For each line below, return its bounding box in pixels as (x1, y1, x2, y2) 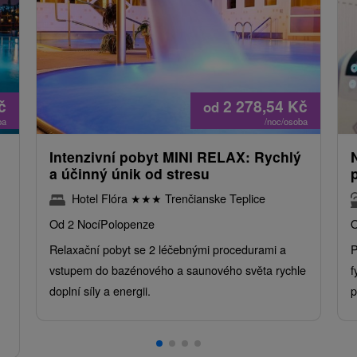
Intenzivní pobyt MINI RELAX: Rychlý (49, 146, 301, 167)
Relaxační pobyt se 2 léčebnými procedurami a (49, 240, 286, 257)
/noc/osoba (265, 114, 308, 127)
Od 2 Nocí (49, 214, 100, 232)
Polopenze (100, 214, 155, 232)
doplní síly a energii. (49, 281, 151, 299)
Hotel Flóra (71, 189, 131, 206)
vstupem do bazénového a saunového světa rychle (49, 261, 306, 278)
